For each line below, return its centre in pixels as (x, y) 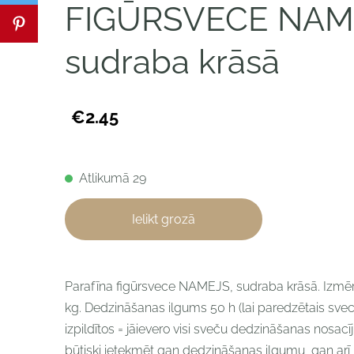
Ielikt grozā (164, 219)
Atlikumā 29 (113, 179)
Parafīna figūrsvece (120, 287)
